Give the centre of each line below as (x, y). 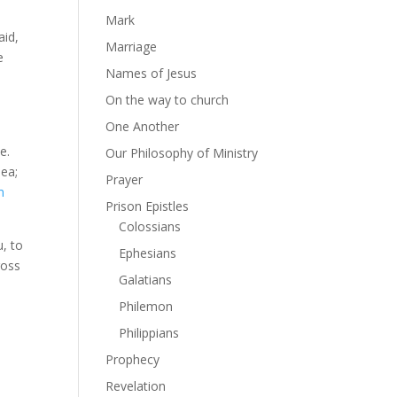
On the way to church (167, 100)
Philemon (146, 306)
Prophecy (133, 359)
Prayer (125, 179)
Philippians (149, 333)
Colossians (150, 226)
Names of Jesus (152, 73)
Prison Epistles (148, 206)
